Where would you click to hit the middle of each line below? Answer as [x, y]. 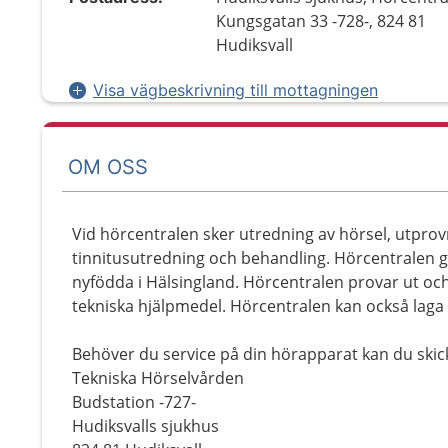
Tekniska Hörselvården [158, 378]
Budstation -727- [134, 402]
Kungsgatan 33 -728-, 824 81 [321, 21]
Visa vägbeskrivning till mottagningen [235, 90]
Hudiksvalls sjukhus [145, 426]
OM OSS [108, 166]
